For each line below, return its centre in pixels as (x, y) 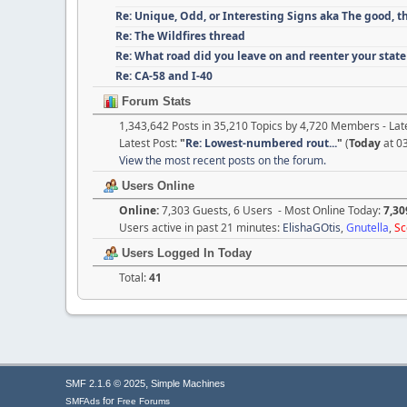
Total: (134, 277)
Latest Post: (149, 143)
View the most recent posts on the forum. (223, 160)
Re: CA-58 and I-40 (164, 75)
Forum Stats (154, 101)
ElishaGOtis (312, 227)
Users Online (156, 185)
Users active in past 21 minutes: (201, 227)
